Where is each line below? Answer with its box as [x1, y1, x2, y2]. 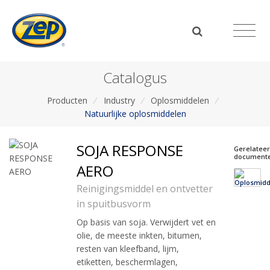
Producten [46, 94, 87, 106]
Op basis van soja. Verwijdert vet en [77, 216, 216, 228]
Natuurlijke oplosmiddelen [84, 107, 186, 119]
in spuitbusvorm [77, 197, 151, 211]
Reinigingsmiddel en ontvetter [77, 182, 213, 196]
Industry [103, 94, 135, 106]
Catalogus [103, 67, 167, 87]
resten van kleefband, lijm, [77, 243, 179, 255]
